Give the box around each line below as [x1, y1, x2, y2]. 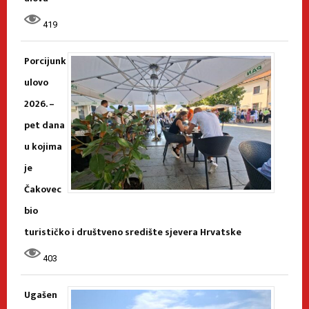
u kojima [24, 139, 62, 155]
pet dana [24, 117, 65, 134]
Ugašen [24, 287, 57, 303]
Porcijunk [24, 53, 66, 70]
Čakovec [24, 181, 61, 198]
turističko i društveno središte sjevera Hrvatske [24, 224, 241, 241]
